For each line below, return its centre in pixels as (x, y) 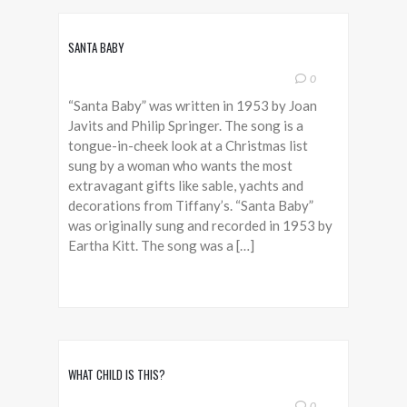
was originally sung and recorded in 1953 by (200, 225)
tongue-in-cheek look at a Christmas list (188, 145)
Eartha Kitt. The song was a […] (161, 245)
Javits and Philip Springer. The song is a (186, 125)
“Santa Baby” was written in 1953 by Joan (193, 105)
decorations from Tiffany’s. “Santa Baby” (191, 205)
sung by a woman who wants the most (180, 165)
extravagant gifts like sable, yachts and (186, 185)
